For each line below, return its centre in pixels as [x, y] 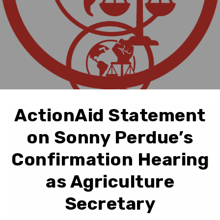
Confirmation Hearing [110, 160]
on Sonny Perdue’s [110, 137]
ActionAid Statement [110, 115]
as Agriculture [110, 182]
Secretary [110, 204]
